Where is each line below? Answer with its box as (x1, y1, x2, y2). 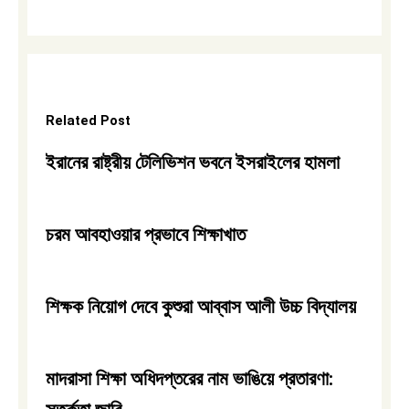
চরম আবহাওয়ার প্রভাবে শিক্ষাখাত (46, 223, 246, 246)
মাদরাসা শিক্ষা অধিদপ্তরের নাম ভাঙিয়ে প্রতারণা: (46, 367, 333, 390)
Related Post (46, 111, 131, 129)
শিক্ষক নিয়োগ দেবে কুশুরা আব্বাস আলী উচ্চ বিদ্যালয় (46, 295, 356, 318)
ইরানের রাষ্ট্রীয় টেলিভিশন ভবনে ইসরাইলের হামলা (46, 151, 340, 173)
